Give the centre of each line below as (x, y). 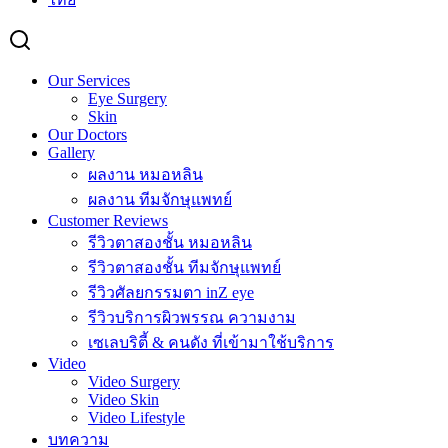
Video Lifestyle (136, 418)
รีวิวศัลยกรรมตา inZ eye (171, 293)
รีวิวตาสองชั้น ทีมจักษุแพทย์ (184, 268)
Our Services (89, 81)
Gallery (71, 153)
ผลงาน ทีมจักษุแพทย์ (160, 200)
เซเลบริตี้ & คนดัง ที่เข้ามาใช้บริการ (211, 343)
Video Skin (123, 400)
